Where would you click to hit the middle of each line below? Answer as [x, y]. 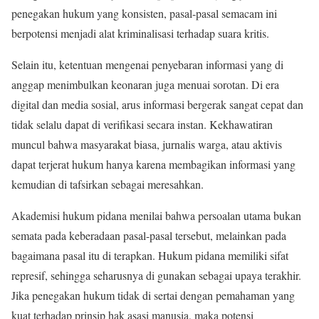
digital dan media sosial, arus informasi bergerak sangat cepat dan [157, 104]
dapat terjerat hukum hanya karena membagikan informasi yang [153, 164]
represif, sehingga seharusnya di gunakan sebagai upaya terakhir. [156, 275]
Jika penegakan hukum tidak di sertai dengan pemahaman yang [153, 295]
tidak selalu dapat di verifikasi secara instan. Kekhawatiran [142, 124]
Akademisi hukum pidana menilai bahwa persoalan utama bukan [156, 215]
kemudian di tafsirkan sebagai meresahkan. [108, 184]
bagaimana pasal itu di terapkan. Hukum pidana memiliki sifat [150, 255]
